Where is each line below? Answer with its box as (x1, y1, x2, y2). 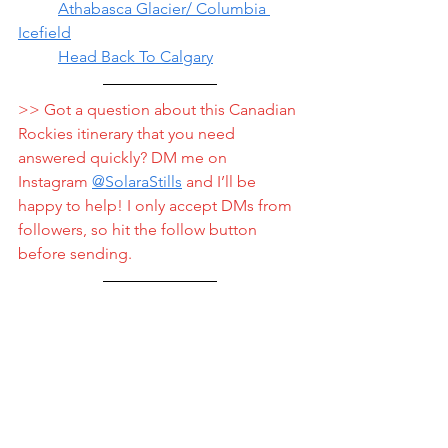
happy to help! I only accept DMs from (18, 196, 296, 215)
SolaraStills (105, 172, 182, 191)
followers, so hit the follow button (18, 220, 261, 239)
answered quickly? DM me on (18, 148, 231, 167)
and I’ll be (182, 172, 260, 191)
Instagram (18, 172, 92, 191)
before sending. (18, 244, 132, 263)
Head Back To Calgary (58, 47, 213, 66)
